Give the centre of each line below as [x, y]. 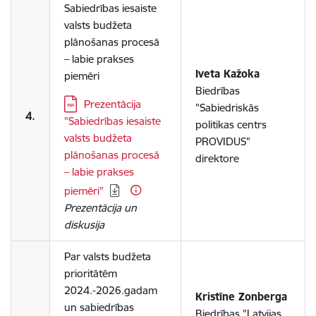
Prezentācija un [101, 208]
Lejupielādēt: [93, 103]
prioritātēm [91, 273]
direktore [217, 158]
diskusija [84, 225]
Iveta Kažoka [227, 74]
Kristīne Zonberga [241, 297]
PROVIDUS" [223, 141]
